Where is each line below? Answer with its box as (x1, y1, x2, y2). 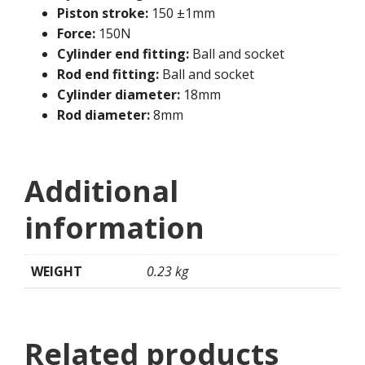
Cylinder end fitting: (57, 45, 189, 64)
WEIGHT (31, 262, 82, 281)
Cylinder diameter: (57, 86, 180, 104)
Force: (57, 24, 95, 43)
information (24, 208, 204, 248)
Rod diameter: (57, 106, 150, 125)
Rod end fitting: (57, 65, 159, 84)
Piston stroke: (57, 4, 148, 23)
